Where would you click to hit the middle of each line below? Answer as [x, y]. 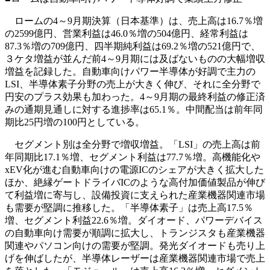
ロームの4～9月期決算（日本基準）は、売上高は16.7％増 [134, 21]
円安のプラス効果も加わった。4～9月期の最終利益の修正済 [135, 97]
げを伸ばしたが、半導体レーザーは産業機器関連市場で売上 [135, 259]
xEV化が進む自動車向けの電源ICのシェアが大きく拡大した [134, 170]
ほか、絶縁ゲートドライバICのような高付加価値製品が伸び [135, 183]
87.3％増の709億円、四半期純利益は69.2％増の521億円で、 [133, 46]
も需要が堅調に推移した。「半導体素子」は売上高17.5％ [129, 208]
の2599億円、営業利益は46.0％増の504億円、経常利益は [127, 34]
